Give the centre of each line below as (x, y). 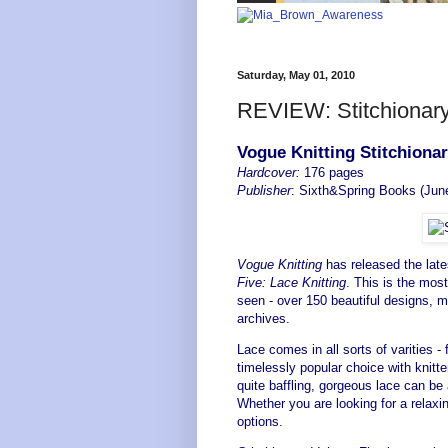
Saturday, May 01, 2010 (296, 75)
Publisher (264, 190)
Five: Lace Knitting (291, 283)
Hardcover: (268, 172)
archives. (263, 319)
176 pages (332, 172)
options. (260, 422)
